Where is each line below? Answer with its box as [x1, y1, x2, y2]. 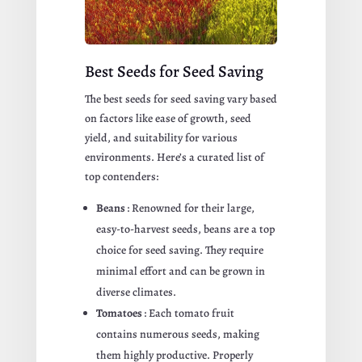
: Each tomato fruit [143, 305, 234, 321]
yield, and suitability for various [84, 129, 238, 145]
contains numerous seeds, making [95, 326, 259, 342]
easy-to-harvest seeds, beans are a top [95, 221, 275, 237]
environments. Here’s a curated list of [84, 149, 264, 165]
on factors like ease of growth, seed [84, 110, 251, 126]
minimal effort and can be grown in [95, 263, 265, 279]
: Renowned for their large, [126, 200, 255, 216]
